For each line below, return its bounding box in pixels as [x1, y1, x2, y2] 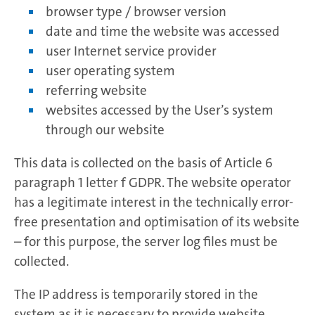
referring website [46, 81, 147, 99]
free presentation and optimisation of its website [14, 212, 300, 231]
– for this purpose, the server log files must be [14, 232, 278, 250]
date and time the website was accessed [46, 22, 280, 40]
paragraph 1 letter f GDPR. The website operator [14, 173, 291, 191]
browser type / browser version [46, 2, 226, 20]
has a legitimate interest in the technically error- [14, 193, 293, 211]
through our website [46, 120, 165, 139]
